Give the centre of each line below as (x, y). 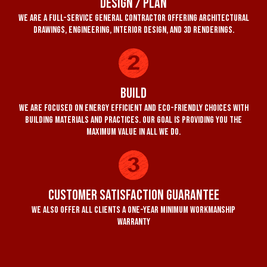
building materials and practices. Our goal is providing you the (133, 120)
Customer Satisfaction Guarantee (133, 195)
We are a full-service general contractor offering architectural (133, 18)
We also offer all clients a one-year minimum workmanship (133, 210)
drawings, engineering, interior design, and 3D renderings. (133, 30)
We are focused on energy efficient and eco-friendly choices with (133, 108)
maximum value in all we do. (133, 132)
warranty (133, 222)
